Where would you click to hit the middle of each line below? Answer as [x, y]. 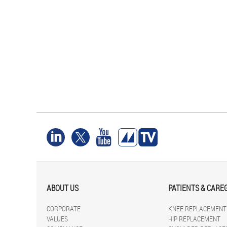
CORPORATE [64, 208]
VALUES [57, 218]
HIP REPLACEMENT [194, 218]
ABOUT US [63, 188]
